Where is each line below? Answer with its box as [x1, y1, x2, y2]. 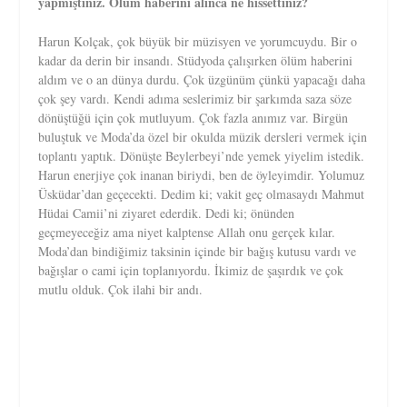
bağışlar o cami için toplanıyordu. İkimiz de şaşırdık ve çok [38, 262, 344, 280]
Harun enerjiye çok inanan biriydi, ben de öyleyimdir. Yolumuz [38, 166, 365, 184]
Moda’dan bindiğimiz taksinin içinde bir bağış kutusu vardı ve [38, 243, 357, 261]
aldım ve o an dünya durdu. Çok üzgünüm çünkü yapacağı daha [38, 71, 366, 89]
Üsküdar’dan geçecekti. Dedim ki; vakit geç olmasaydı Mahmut [38, 185, 365, 203]
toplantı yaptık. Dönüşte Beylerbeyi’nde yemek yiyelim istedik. [38, 147, 365, 165]
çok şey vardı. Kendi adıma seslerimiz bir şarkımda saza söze [38, 90, 352, 108]
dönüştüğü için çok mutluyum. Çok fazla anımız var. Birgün [38, 109, 349, 127]
